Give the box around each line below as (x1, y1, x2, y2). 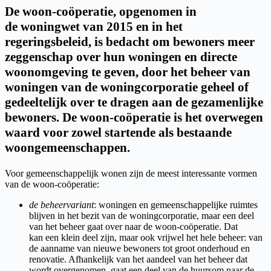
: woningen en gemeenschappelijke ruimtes (94, 199, 258, 210)
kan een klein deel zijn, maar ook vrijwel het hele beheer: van (29, 232, 263, 243)
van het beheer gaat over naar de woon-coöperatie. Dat (29, 221, 238, 232)
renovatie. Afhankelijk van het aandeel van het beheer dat (29, 253, 247, 264)
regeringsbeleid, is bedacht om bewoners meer (5, 34, 255, 49)
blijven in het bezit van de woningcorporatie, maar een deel (29, 210, 254, 221)
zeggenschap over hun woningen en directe (5, 49, 237, 64)
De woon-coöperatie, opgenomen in (5, 4, 197, 19)
